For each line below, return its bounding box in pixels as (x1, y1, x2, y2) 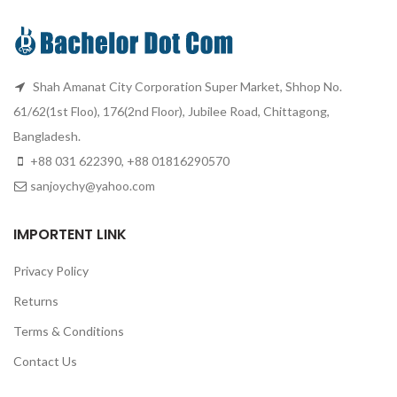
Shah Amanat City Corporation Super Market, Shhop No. (30, 79, 342, 94)
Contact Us (13, 354, 77, 369)
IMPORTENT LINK (13, 224, 127, 245)
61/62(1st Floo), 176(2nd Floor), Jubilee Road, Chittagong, (13, 104, 330, 119)
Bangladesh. (13, 128, 81, 144)
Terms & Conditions (13, 323, 124, 339)
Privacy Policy (13, 263, 89, 278)
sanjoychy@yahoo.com (30, 178, 155, 193)
